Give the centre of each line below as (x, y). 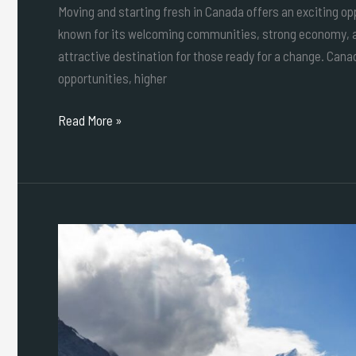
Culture (76, 256)
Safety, (76, 234)
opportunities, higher (112, 77)
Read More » (90, 120)
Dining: (75, 301)
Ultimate (80, 323)
